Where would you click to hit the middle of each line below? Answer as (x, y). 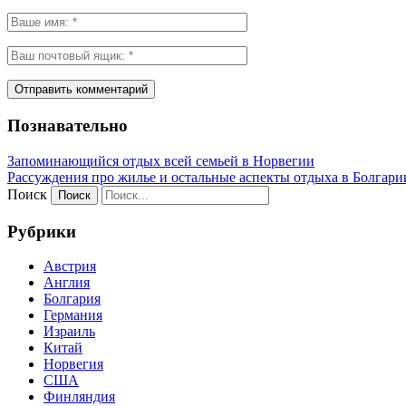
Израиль (69, 332)
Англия (67, 283)
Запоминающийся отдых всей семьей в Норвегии (161, 160)
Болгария (72, 299)
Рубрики (42, 231)
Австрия (70, 266)
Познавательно (68, 126)
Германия (73, 315)
